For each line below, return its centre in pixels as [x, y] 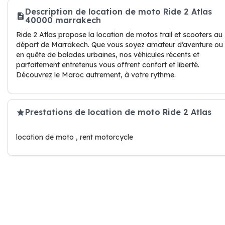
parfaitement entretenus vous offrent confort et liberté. [108, 65]
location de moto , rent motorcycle [75, 137]
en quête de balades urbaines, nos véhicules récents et [108, 54]
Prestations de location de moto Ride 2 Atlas [118, 112]
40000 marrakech [63, 20]
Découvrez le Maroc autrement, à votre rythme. [96, 75]
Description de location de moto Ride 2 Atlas [119, 11]
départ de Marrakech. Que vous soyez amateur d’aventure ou [120, 44]
